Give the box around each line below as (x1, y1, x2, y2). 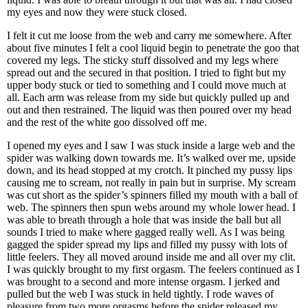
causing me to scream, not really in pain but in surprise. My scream (7, 177, 296, 188)
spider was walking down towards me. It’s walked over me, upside (7, 152, 296, 164)
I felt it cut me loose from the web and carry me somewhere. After (7, 30, 291, 41)
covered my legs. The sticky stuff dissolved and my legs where (7, 54, 278, 66)
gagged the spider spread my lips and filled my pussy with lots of (7, 239, 287, 250)
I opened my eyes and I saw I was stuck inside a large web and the (7, 140, 295, 151)
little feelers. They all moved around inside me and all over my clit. (7, 251, 296, 263)
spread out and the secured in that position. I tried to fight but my (7, 67, 286, 78)
